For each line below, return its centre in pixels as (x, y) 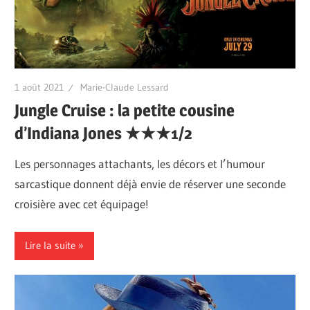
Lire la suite (51, 246)
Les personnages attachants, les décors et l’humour (140, 164)
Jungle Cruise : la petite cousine (125, 111)
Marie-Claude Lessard (125, 87)
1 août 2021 (39, 87)
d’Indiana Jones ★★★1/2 (104, 134)
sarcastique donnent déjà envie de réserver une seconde (151, 184)
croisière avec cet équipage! (82, 204)
